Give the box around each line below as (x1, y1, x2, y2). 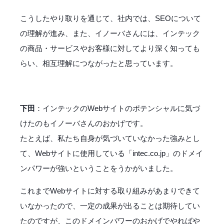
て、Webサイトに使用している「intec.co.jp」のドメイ (20, 148, 203, 157)
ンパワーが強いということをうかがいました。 (20, 163, 177, 172)
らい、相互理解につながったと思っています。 (20, 58, 177, 67)
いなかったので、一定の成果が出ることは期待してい (20, 201, 200, 210)
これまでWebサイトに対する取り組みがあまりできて (20, 186, 200, 195)
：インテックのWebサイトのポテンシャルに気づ (35, 103, 200, 112)
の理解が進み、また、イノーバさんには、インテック (20, 28, 200, 37)
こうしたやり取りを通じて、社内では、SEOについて (20, 13, 201, 22)
